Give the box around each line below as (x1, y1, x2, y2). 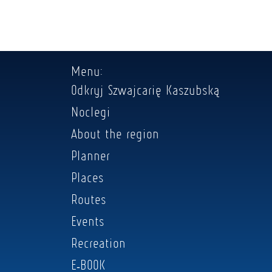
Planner (71, 146, 110, 164)
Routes (71, 190, 106, 208)
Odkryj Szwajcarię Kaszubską (71, 81, 220, 98)
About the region (71, 124, 159, 142)
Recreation (71, 234, 126, 251)
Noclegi (71, 103, 110, 120)
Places (71, 168, 104, 186)
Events (71, 212, 104, 229)
